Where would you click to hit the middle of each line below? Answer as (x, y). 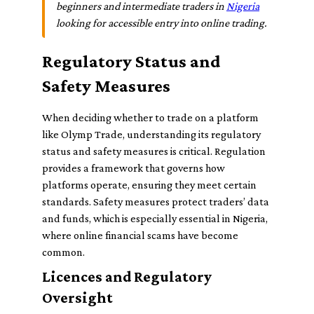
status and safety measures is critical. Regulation (154, 151)
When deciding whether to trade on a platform (150, 117)
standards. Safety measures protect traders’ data (156, 202)
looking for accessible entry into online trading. (162, 23)
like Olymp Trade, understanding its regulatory (151, 134)
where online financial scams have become (140, 235)
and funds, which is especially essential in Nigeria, (155, 218)
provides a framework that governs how (134, 168)
